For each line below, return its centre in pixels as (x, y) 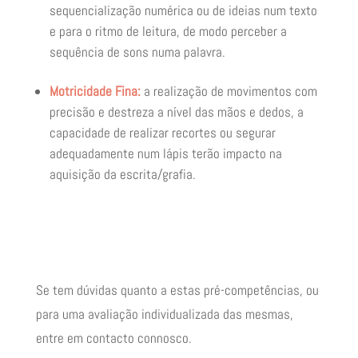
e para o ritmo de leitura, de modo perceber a (168, 31)
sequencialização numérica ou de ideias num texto (183, 10)
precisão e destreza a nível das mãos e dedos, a (176, 112)
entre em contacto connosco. (113, 338)
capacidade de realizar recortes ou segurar (162, 133)
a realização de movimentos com (229, 91)
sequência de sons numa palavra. (137, 52)
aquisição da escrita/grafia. (122, 174)
